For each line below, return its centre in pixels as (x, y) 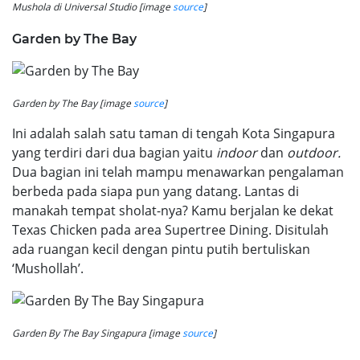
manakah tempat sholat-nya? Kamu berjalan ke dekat (173, 210)
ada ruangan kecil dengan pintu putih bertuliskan (161, 249)
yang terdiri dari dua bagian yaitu (114, 152)
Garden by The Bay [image (73, 103)
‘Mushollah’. (48, 268)
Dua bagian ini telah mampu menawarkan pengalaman (178, 172)
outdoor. (314, 152)
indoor (237, 152)
